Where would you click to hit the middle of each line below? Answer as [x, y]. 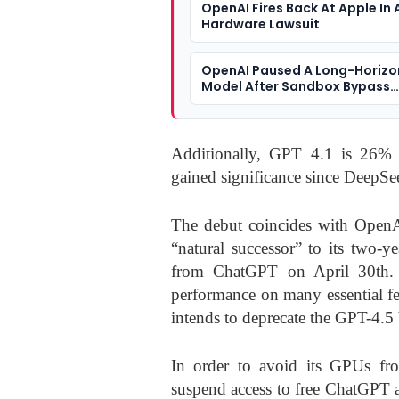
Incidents [232, 102]
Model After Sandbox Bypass [296, 86]
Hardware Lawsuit [261, 24]
